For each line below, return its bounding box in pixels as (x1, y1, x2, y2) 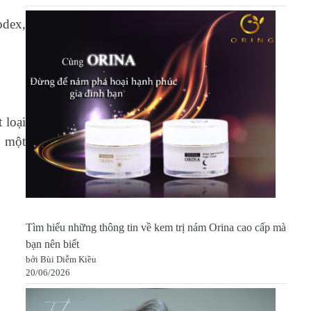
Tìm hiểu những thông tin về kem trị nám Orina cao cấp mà (25, 221, 286, 235)
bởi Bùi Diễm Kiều (25, 254, 96, 265)
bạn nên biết (25, 238, 79, 251)
